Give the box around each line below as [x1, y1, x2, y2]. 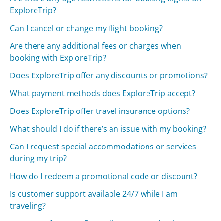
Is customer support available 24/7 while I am [10, 188, 178, 200]
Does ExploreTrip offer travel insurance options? [10, 106, 190, 117]
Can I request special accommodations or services [10, 141, 197, 152]
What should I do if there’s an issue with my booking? [10, 123, 207, 135]
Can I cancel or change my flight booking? [10, 23, 163, 34]
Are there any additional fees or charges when [10, 40, 182, 52]
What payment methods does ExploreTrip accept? [10, 88, 196, 99]
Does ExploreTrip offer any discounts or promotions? [10, 70, 208, 81]
